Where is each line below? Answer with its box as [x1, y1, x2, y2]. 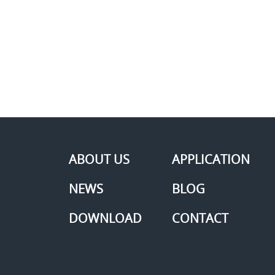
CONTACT [172, 210, 228, 227]
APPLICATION [172, 151, 250, 168]
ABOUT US [69, 151, 130, 168]
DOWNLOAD [69, 210, 142, 227]
